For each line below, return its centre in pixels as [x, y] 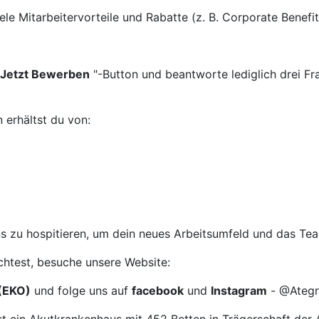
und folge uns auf [81, 291]
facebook [158, 291]
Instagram [239, 291]
